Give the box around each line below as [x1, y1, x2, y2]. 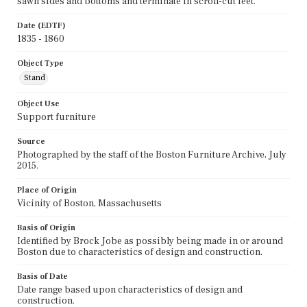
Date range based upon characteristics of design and [17, 283, 243, 296]
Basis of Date [17, 271, 68, 282]
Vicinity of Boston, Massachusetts [17, 197, 162, 210]
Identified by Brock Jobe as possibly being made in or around [17, 234, 283, 247]
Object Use [17, 98, 60, 109]
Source [17, 136, 45, 147]
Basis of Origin [17, 222, 75, 233]
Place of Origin [17, 184, 77, 195]
